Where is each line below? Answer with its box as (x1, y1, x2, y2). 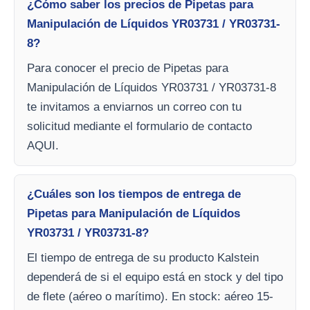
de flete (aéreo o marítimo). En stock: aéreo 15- (27, 290, 273, 304)
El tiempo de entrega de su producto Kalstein (27, 251, 259, 265)
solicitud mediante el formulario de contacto (27, 120, 252, 134)
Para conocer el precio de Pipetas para (27, 62, 228, 75)
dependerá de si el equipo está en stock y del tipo (27, 271, 283, 284)
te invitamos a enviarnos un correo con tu (27, 100, 241, 114)
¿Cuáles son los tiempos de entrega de (27, 188, 241, 201)
